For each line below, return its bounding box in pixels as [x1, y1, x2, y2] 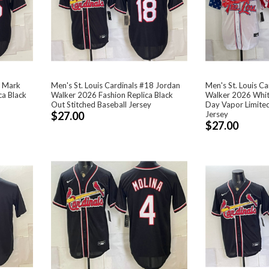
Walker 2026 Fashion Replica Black [51, 89, 174, 100]
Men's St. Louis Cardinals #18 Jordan [51, 80, 181, 90]
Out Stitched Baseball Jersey [51, 99, 152, 109]
